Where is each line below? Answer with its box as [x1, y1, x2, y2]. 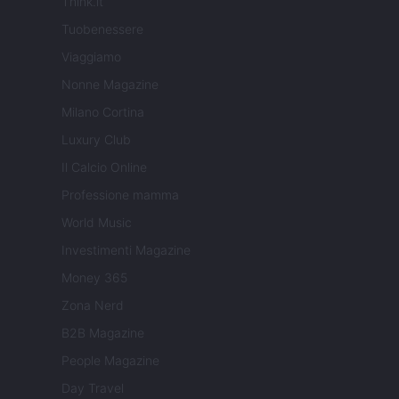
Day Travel [61, 380, 124, 396]
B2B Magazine [61, 325, 144, 341]
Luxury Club [61, 132, 131, 148]
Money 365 [61, 270, 127, 286]
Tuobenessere [61, 21, 143, 37]
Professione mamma [61, 187, 179, 203]
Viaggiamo [61, 49, 121, 65]
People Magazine [61, 353, 159, 369]
